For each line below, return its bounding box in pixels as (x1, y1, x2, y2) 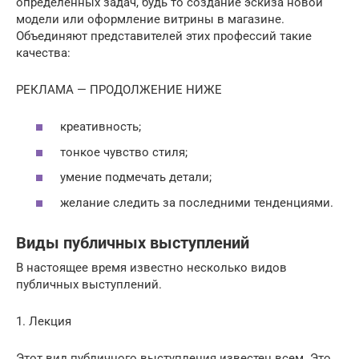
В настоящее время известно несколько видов (16, 260, 287, 275)
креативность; (60, 119, 141, 134)
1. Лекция (16, 313, 71, 329)
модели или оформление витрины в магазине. (16, 11, 284, 26)
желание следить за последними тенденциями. (60, 195, 333, 210)
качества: (16, 45, 71, 60)
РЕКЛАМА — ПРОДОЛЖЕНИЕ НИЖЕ (16, 82, 222, 97)
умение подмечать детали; (60, 170, 212, 184)
